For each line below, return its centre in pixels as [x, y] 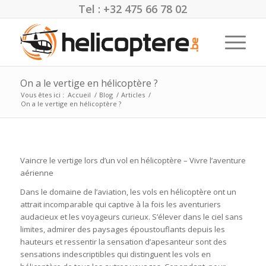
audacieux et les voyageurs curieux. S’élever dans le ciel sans [131, 217]
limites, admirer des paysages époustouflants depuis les [122, 229]
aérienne [37, 173]
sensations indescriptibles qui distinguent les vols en [115, 254]
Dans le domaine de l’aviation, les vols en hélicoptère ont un [128, 192]
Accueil [79, 95]
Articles [133, 95]
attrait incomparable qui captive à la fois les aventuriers [120, 205]
